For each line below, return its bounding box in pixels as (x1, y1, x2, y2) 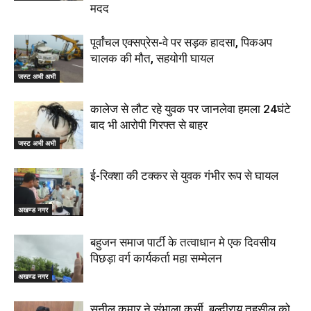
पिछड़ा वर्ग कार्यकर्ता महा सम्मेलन (90, 251, 222, 265)
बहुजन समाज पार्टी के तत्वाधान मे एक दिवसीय (90, 235, 276, 249)
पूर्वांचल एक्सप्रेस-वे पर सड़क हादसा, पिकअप (90, 35, 272, 49)
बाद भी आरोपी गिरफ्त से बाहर (90, 118, 208, 132)
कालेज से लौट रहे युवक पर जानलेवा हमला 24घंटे (90, 102, 291, 116)
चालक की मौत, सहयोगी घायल (90, 51, 214, 65)
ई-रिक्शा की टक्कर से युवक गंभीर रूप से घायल (90, 169, 278, 183)
